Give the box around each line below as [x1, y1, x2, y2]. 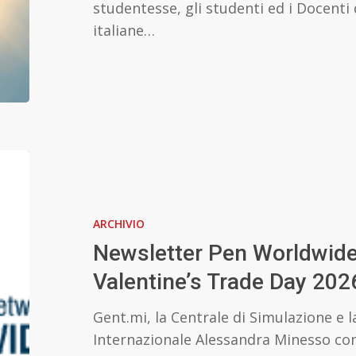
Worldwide [31, 195, 105, 215]
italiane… [93, 21, 156, 40]
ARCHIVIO [93, 216, 145, 231]
